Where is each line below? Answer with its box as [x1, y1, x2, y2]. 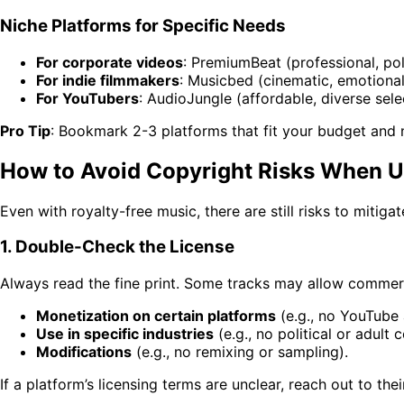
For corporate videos [36, 52, 183, 71]
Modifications [36, 342, 132, 361]
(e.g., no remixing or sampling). [132, 342, 348, 361]
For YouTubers [36, 88, 139, 107]
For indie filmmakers [36, 70, 179, 89]
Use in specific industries [36, 324, 214, 343]
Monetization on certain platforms [36, 306, 276, 325]
